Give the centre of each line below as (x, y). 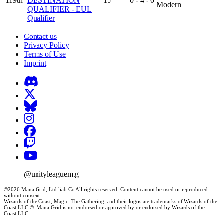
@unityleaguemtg (51, 174)
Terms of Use (45, 54)
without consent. (23, 196)
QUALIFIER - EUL (59, 9)
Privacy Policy (46, 45)
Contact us (40, 37)
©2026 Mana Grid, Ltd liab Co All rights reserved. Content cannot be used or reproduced (106, 190)
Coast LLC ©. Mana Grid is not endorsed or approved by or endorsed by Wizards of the (104, 207)
